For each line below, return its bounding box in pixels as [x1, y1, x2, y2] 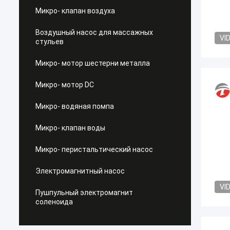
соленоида [35, 198, 73, 206]
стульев [35, 37, 64, 46]
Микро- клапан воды [35, 124, 105, 132]
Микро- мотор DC [35, 81, 94, 89]
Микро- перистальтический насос [35, 145, 153, 154]
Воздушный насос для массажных [35, 28, 153, 36]
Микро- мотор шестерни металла [35, 59, 150, 67]
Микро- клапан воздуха [35, 7, 115, 15]
